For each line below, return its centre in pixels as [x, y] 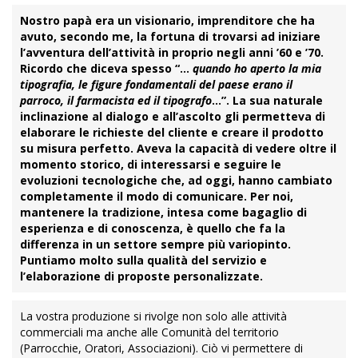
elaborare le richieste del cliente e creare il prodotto [172, 132]
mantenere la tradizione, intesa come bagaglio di [163, 212]
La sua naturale [278, 100]
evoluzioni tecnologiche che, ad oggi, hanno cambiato [176, 180]
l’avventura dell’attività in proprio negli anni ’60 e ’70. [172, 52]
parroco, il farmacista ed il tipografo [116, 100]
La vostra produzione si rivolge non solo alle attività [153, 316]
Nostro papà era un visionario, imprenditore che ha [167, 20]
